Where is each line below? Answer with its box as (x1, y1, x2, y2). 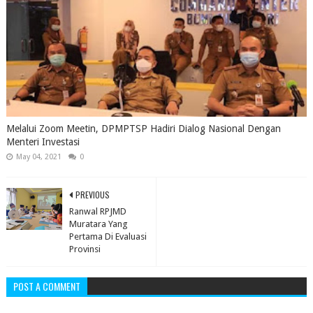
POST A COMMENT (13, 279, 80, 293)
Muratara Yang (68, 219, 128, 229)
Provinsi (68, 244, 101, 254)
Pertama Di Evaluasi (68, 231, 147, 242)
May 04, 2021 (15, 152, 61, 161)
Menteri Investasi (6, 136, 80, 147)
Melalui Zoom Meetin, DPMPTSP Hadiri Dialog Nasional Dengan (6, 123, 281, 134)
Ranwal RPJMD (68, 206, 126, 217)
